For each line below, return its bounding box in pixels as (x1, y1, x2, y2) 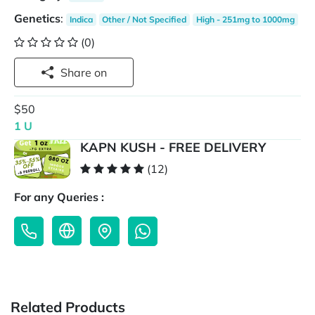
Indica (69, 14, 93, 25)
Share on (94, 65, 107, 79)
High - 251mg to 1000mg (195, 14, 295, 25)
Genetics (14, 11, 60, 25)
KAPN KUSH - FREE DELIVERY (80, 139, 266, 156)
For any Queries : (14, 190, 104, 205)
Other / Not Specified (102, 14, 187, 25)
